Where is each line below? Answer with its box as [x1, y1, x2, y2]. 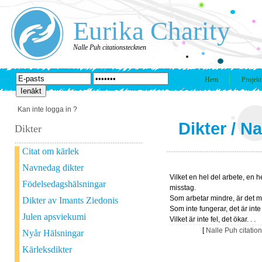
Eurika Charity [73, 16, 230, 46]
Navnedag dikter [22, 163, 84, 173]
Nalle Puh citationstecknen [73, 43, 146, 51]
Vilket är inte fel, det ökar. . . [170, 215, 256, 223]
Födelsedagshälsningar [22, 179, 106, 189]
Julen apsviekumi [22, 212, 86, 222]
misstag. [170, 184, 196, 192]
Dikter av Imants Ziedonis [22, 195, 118, 205]
